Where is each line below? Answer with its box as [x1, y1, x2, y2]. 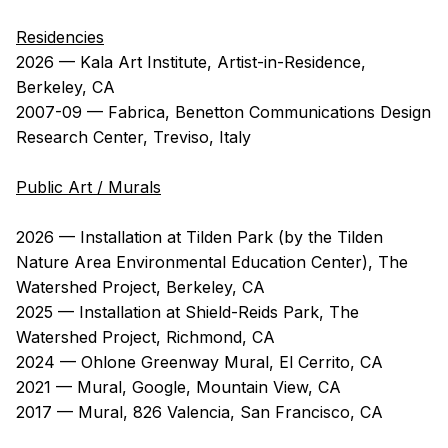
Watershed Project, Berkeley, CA [16, 276, 265, 297]
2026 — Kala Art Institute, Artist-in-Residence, [16, 51, 366, 72]
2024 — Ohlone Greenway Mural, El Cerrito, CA [16, 351, 383, 372]
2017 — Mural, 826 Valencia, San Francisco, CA [16, 401, 383, 422]
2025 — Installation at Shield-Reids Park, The [16, 301, 359, 322]
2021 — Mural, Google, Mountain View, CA [16, 376, 341, 397]
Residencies [16, 26, 104, 47]
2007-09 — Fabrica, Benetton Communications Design [16, 101, 431, 122]
